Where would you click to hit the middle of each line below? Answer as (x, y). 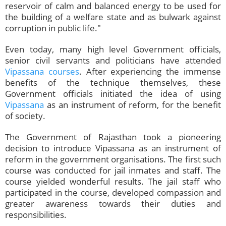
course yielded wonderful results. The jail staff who (113, 182)
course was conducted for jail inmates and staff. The (113, 171)
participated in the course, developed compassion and (113, 193)
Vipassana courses (42, 72)
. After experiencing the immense (150, 72)
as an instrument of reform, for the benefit (132, 105)
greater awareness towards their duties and (113, 204)
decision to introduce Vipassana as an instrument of (113, 148)
